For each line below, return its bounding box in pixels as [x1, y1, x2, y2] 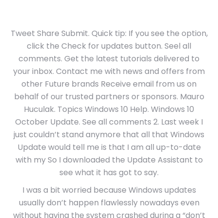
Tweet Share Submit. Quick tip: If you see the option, [10, 28, 208, 39]
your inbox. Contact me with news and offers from [13, 66, 205, 77]
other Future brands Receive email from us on [21, 78, 197, 90]
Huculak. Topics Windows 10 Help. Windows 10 [24, 104, 194, 115]
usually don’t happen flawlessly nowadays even [18, 197, 200, 208]
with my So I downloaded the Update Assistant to [15, 154, 203, 165]
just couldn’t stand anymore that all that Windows [14, 129, 204, 140]
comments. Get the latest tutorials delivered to [18, 53, 200, 64]
